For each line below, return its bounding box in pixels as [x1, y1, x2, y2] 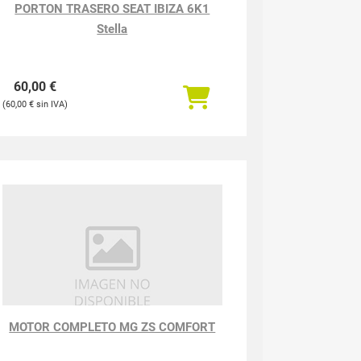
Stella [97, 22, 128, 36]
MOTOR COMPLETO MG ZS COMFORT [9, 320, 216, 334]
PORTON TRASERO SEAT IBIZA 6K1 [15, 2, 210, 16]
